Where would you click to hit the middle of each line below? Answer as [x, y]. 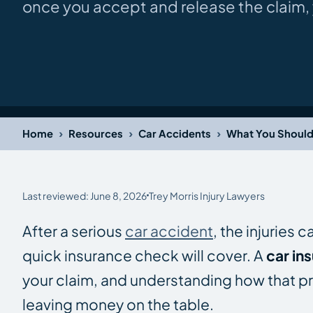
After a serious [74, 231]
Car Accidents [175, 134]
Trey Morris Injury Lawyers [207, 195]
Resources [96, 134]
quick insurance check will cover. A [144, 255]
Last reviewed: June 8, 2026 [85, 195]
